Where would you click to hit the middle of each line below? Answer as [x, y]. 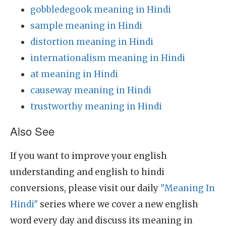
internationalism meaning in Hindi [108, 58]
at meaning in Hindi [74, 74]
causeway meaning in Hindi [91, 90]
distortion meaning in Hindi [92, 42]
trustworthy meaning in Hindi [96, 106]
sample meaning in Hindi [86, 26]
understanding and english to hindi [87, 172]
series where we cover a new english [118, 204]
